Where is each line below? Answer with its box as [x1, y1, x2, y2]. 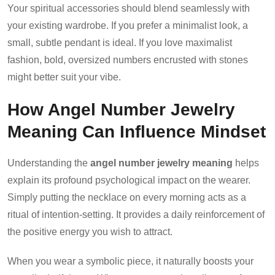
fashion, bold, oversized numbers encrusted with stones [7, 54, 248, 65]
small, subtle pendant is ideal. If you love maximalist [7, 37, 232, 48]
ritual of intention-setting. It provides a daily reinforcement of [7, 209, 265, 220]
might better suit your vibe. [7, 71, 121, 82]
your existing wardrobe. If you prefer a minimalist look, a [7, 20, 248, 31]
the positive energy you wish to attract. [7, 226, 172, 237]
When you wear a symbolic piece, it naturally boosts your [7, 255, 254, 266]
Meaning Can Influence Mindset [7, 121, 266, 141]
